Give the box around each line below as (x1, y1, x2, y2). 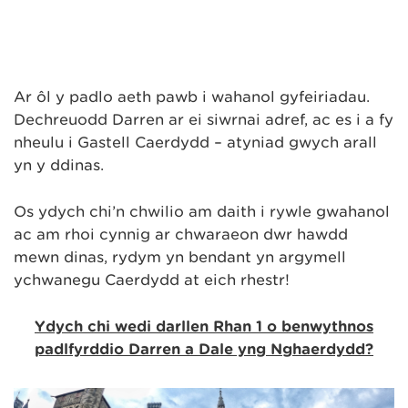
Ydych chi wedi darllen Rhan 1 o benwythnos (35, 317, 373, 335)
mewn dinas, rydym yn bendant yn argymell (14, 249, 346, 266)
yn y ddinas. (14, 157, 104, 175)
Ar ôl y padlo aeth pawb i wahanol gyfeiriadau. (14, 88, 374, 107)
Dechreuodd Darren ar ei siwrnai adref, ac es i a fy (14, 111, 393, 129)
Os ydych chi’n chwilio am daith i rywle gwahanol (14, 203, 390, 220)
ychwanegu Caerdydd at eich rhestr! (14, 271, 290, 289)
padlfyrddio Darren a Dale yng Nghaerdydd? (35, 340, 373, 358)
